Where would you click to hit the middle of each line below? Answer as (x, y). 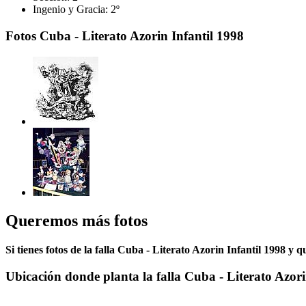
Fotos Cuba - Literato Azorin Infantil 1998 (125, 36)
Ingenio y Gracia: (70, 10)
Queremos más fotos (76, 221)
